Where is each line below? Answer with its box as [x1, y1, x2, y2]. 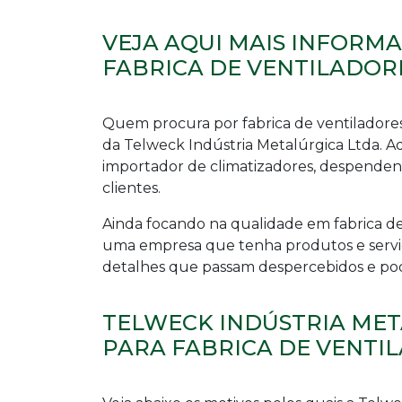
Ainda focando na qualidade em [102, 215, 334, 233]
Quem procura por [102, 115, 242, 133]
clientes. [102, 179, 161, 197]
